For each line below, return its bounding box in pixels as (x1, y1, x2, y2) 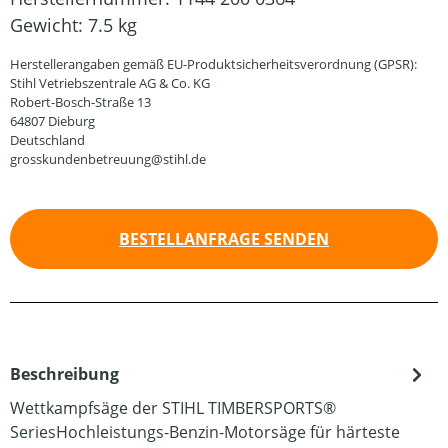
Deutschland (10, 131, 85, 149)
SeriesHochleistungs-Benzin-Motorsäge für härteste (10, 421, 400, 443)
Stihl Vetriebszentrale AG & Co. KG (10, 74, 210, 92)
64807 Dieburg (10, 112, 95, 130)
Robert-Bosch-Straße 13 (10, 93, 151, 111)
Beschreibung (10, 363, 119, 385)
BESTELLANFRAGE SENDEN (119, 228, 329, 250)
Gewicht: (10, 13, 88, 37)
